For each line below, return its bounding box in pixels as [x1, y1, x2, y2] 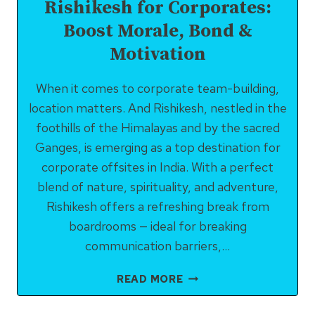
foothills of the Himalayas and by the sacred [35, 120, 280, 136]
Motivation [109, 43, 206, 66]
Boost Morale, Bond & [63, 20, 252, 43]
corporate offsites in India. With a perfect [41, 159, 274, 175]
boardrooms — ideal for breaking [68, 218, 247, 234]
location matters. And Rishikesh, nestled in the [28, 100, 287, 116]
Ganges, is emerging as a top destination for [34, 139, 281, 155]
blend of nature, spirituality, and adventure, [37, 179, 278, 195]
